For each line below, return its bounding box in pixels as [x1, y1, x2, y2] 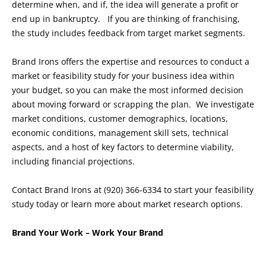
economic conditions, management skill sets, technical [12, 127, 229, 139]
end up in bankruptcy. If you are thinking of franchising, [12, 13, 240, 25]
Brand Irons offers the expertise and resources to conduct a [12, 56, 249, 68]
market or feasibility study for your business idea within [12, 70, 235, 82]
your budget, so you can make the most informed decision [12, 84, 243, 96]
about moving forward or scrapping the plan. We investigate [12, 99, 254, 110]
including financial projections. [12, 156, 135, 167]
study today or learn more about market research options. [12, 198, 243, 210]
